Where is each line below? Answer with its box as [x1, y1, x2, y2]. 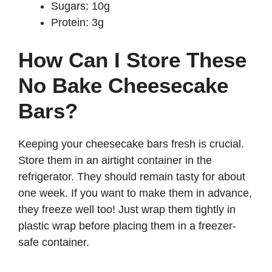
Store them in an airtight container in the [18, 154, 212, 167]
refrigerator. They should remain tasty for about [18, 171, 245, 183]
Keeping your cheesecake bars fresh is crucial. [18, 138, 244, 151]
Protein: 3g [51, 16, 104, 29]
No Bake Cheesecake [18, 73, 228, 98]
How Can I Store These [18, 48, 246, 72]
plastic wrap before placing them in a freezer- [18, 220, 236, 233]
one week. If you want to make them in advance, [18, 187, 252, 200]
